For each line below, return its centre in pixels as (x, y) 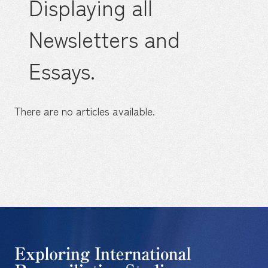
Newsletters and (104, 39)
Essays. (62, 70)
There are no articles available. (84, 110)
